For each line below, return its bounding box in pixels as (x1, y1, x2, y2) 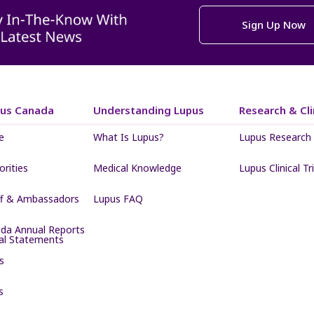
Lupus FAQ (93, 192, 144, 206)
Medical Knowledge (93, 161, 182, 175)
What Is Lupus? (93, 130, 165, 144)
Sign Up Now (242, 18, 306, 32)
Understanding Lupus (93, 103, 205, 118)
